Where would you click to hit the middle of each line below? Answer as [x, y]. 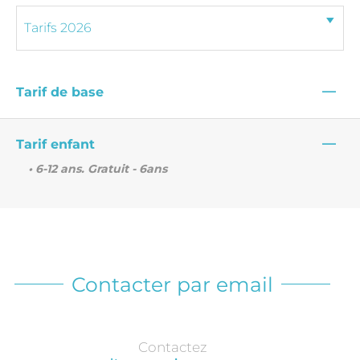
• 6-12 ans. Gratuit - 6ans [98, 168]
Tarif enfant [55, 144]
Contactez [172, 347]
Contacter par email [172, 284]
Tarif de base [60, 92]
